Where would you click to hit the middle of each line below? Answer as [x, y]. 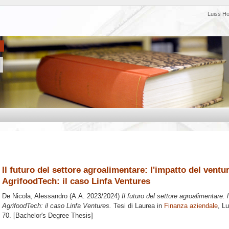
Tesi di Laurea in [138, 206]
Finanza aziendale [191, 206]
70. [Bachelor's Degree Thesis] [48, 216]
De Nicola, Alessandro [35, 196]
